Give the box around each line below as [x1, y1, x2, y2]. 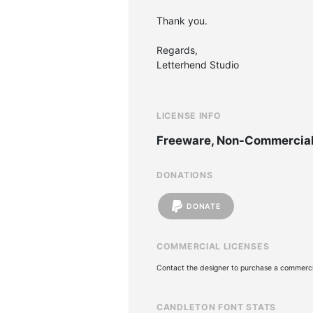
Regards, [156, 44, 198, 56]
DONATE [187, 201, 221, 211]
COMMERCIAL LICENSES [156, 241, 270, 252]
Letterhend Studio [156, 59, 239, 71]
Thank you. [156, 15, 208, 27]
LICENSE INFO [156, 110, 221, 121]
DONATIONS [156, 170, 213, 180]
